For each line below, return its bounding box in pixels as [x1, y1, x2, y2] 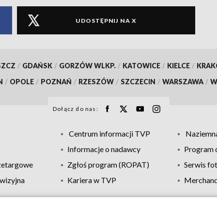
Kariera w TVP [67, 175, 116, 185]
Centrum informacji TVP [68, 129, 150, 139]
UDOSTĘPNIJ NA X [76, 16, 137, 24]
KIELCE [167, 62, 190, 70]
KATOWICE [122, 62, 160, 70]
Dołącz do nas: [53, 105, 98, 113]
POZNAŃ [41, 77, 72, 86]
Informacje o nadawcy [67, 144, 140, 154]
